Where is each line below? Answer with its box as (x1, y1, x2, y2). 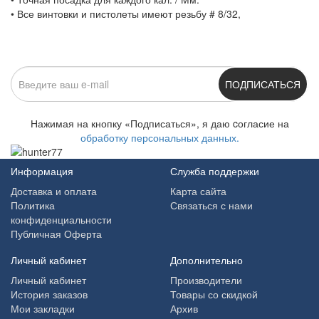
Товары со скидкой (170, 286, 258, 301)
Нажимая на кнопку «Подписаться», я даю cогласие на (30, 115, 289, 130)
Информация (11, 163, 73, 178)
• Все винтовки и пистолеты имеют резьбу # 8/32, (11, 6, 241, 21)
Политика (11, 197, 55, 212)
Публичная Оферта (11, 226, 102, 241)
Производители (170, 272, 242, 287)
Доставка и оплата (11, 183, 97, 198)
